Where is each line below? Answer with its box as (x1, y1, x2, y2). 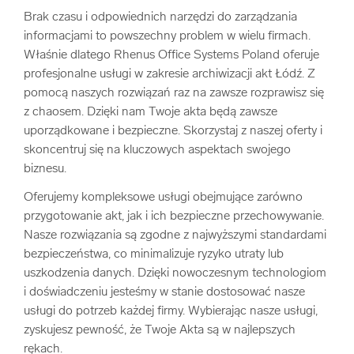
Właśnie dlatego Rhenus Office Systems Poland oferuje (24, 49, 319, 62)
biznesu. (24, 163, 66, 175)
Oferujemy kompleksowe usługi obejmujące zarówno (24, 191, 303, 204)
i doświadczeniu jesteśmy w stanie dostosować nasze (24, 286, 305, 299)
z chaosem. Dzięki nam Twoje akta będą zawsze (24, 106, 277, 119)
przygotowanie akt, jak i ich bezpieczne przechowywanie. (24, 210, 324, 223)
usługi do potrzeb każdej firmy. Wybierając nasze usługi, (24, 305, 318, 318)
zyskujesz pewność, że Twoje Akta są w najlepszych (24, 324, 296, 337)
